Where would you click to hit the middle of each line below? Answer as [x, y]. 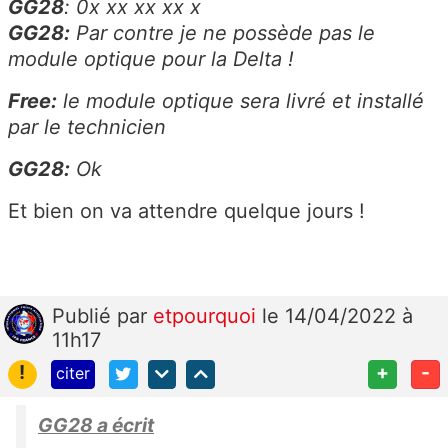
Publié [84, 316]
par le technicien [87, 127]
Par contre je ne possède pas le [222, 33]
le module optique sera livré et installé [240, 101]
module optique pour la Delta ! [151, 59]
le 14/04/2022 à [337, 316]
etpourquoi [207, 316]
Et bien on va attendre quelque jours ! [186, 211]
